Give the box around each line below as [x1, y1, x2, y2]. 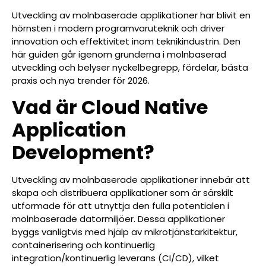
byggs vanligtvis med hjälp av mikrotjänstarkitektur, [12, 225, 237, 238]
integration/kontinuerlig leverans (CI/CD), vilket [12, 251, 219, 264]
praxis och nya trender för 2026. [12, 74, 150, 87]
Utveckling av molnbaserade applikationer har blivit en [12, 9, 251, 22]
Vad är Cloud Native [12, 93, 208, 121]
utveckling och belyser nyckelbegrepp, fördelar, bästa [12, 61, 248, 74]
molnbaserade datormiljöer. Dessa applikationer [12, 212, 225, 225]
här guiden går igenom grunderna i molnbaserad [12, 48, 226, 61]
